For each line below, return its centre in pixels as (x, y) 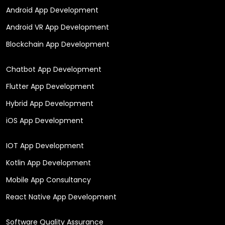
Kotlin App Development (48, 162)
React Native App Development (61, 197)
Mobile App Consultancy (48, 180)
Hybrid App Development (50, 103)
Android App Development (52, 10)
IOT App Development (45, 145)
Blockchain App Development (58, 44)
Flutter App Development (50, 86)
